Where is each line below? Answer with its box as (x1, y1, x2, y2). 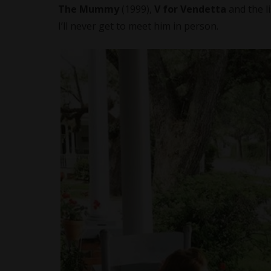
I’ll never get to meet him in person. (58, 19, 218, 33)
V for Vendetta (154, 2, 226, 16)
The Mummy (58, 2, 119, 16)
